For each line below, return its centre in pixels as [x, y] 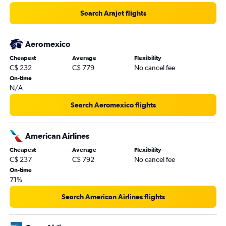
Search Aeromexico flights [113, 105]
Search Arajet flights [113, 13]
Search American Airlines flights [113, 196]
